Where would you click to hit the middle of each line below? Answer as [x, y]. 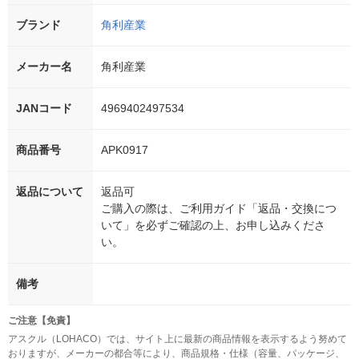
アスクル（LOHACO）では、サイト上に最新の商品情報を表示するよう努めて [177, 339]
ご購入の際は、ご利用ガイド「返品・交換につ [219, 209]
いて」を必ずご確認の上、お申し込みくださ [213, 226]
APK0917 [125, 150]
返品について [50, 192]
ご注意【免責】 [42, 321]
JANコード [44, 109]
